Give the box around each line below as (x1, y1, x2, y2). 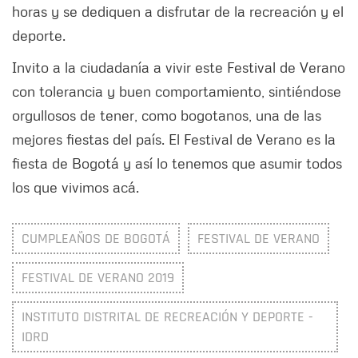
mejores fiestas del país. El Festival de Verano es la (12, 130, 336, 149)
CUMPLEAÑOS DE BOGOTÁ (22, 229, 170, 249)
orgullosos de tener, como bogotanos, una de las (12, 106, 321, 125)
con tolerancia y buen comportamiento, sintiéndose (12, 82, 341, 101)
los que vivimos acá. (12, 178, 139, 197)
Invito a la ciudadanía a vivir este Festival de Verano (12, 58, 345, 77)
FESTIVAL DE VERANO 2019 (22, 268, 174, 288)
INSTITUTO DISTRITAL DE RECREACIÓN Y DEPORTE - (22, 308, 313, 327)
